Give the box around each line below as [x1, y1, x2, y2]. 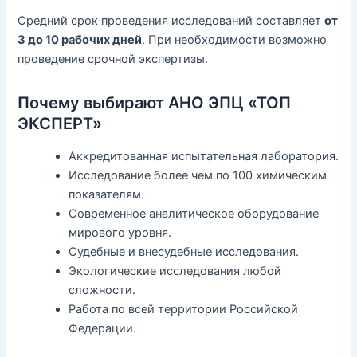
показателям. [69, 187, 145, 202]
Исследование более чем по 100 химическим [69, 168, 328, 183]
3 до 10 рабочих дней [18, 33, 143, 48]
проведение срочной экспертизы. [18, 52, 209, 67]
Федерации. [69, 321, 137, 336]
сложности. [69, 283, 136, 298]
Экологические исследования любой [69, 264, 282, 279]
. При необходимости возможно [142, 33, 328, 48]
